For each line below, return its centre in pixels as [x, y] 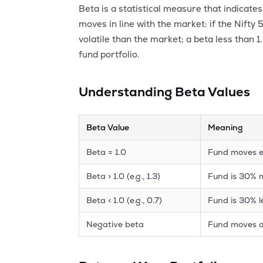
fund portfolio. [109, 54]
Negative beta [115, 224]
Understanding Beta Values [165, 92]
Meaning [226, 127]
